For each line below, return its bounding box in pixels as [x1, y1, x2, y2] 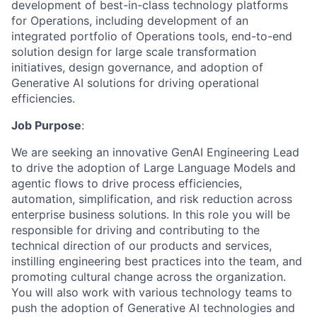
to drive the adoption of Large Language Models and [11, 161, 296, 175]
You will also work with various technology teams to [11, 285, 292, 299]
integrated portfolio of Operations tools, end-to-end [11, 29, 292, 43]
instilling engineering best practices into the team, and [11, 254, 302, 268]
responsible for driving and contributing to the [11, 223, 260, 237]
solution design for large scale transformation [11, 45, 256, 59]
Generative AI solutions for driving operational [11, 76, 259, 90]
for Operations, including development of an [11, 13, 248, 28]
